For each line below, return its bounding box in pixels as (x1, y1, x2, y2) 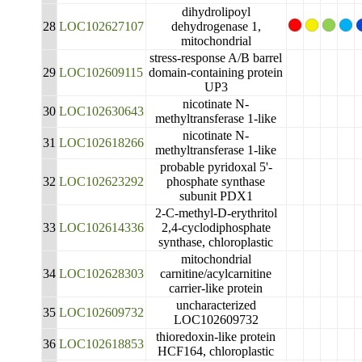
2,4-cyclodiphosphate (161, 221, 271, 234)
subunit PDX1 (179, 189, 253, 203)
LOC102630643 (58, 104, 144, 118)
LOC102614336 (58, 221, 144, 234)
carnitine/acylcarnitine (160, 267, 272, 280)
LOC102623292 (58, 175, 144, 188)
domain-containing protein (149, 65, 284, 79)
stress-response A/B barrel (149, 51, 283, 65)
